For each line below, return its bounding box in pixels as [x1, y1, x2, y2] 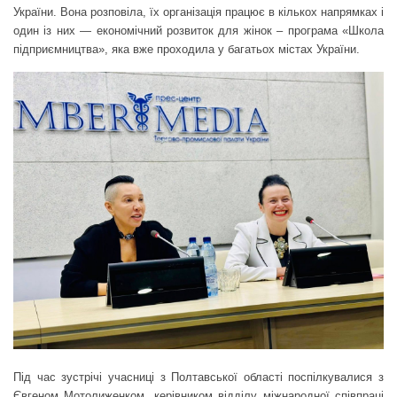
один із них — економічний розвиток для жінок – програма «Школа [13, 23, 384, 37]
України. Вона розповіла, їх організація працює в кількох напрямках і [13, 4, 384, 19]
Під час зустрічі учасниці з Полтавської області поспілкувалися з [13, 370, 384, 385]
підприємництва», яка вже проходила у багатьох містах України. [13, 42, 360, 56]
